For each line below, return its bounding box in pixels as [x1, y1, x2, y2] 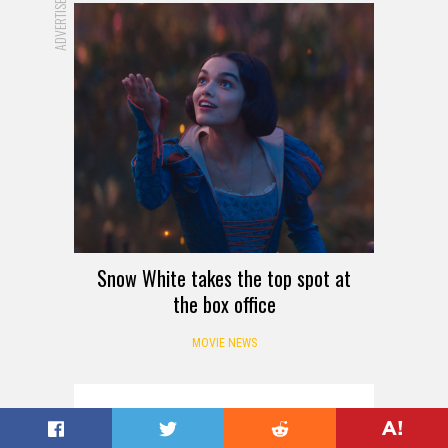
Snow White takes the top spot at [97, 262, 351, 293]
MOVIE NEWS [191, 335, 257, 350]
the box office [172, 288, 276, 319]
